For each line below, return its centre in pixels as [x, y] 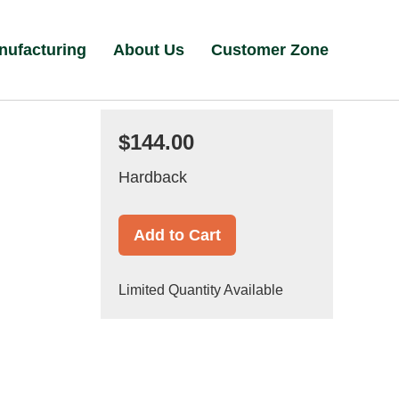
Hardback [152, 177]
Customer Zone [270, 50]
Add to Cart [177, 235]
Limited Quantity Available [200, 290]
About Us [149, 50]
